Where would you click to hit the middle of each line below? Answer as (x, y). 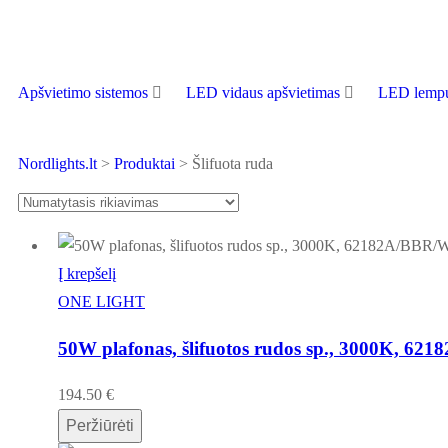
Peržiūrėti (100, 426)
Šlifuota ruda (232, 163)
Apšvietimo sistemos (83, 92)
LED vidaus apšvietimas (263, 92)
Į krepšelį (87, 273)
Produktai (144, 163)
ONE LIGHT (101, 301)
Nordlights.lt (57, 163)
